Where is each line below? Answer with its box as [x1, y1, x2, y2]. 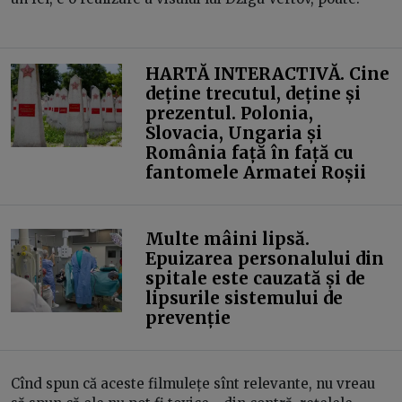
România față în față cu [144, 141, 354, 163]
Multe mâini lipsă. [144, 227, 310, 249]
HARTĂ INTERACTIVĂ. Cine [144, 62, 389, 84]
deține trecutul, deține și [144, 82, 361, 104]
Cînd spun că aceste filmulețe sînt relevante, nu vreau [11, 374, 375, 392]
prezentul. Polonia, [144, 101, 313, 124]
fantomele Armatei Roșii [144, 161, 366, 183]
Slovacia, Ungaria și [144, 121, 322, 144]
